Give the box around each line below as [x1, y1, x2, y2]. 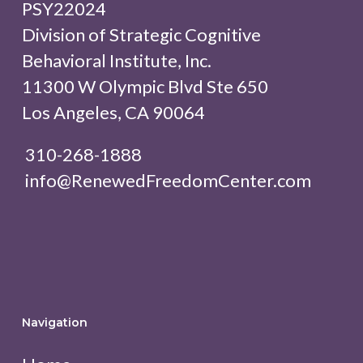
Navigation [21, 315, 88, 331]
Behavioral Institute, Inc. [21, 49, 211, 72]
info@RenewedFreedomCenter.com [21, 169, 311, 192]
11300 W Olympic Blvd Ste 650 [21, 75, 268, 98]
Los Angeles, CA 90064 [21, 101, 205, 124]
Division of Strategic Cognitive [21, 23, 261, 46]
